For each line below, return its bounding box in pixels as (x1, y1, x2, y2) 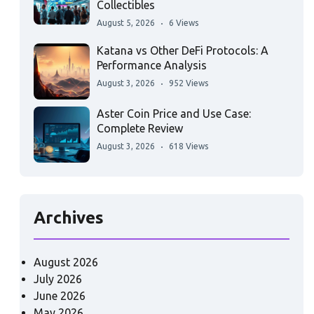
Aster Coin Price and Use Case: (97, 107, 252, 120)
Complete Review (97, 122, 184, 135)
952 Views (169, 78, 209, 88)
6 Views (169, 18, 199, 27)
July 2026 (34, 273, 83, 285)
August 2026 (34, 256, 99, 268)
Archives (34, 208, 104, 227)
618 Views (169, 142, 209, 151)
